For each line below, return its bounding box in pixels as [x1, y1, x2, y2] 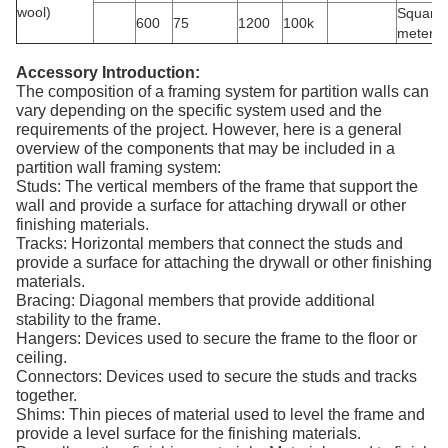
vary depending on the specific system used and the [16, 101, 382, 119]
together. [16, 386, 77, 404]
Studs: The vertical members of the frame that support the [16, 177, 418, 195]
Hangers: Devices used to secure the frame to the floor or [16, 329, 417, 347]
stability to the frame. [16, 310, 161, 328]
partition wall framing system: [16, 158, 221, 176]
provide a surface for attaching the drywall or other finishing [16, 253, 432, 271]
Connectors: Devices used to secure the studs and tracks [16, 367, 417, 385]
